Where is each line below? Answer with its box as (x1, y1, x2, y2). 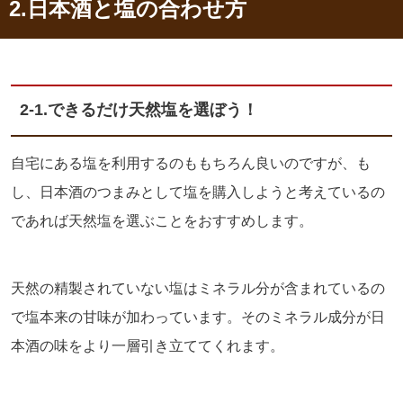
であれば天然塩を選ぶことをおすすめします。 (11, 213, 313, 229)
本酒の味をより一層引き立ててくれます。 (11, 338, 284, 354)
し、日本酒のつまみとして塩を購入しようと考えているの (11, 184, 385, 201)
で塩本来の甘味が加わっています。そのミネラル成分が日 (11, 309, 385, 326)
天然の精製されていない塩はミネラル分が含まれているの (11, 281, 385, 297)
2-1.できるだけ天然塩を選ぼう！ (20, 101, 263, 120)
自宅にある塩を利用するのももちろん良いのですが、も (11, 156, 371, 172)
